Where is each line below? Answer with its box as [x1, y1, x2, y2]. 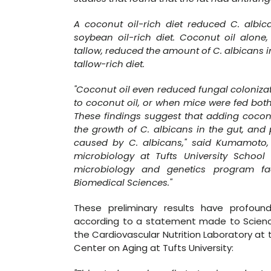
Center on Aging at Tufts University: [74, 241, 233, 254]
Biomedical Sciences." [74, 175, 172, 189]
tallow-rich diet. [74, 57, 145, 70]
